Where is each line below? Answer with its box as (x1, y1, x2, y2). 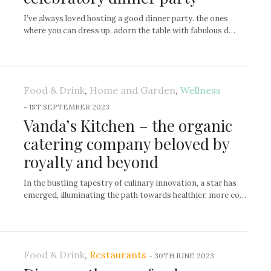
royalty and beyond (24, 151, 158, 173)
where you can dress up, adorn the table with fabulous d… (24, 25, 235, 36)
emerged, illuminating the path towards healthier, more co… (24, 190, 246, 201)
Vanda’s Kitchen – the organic (24, 115, 232, 137)
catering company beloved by (24, 133, 229, 155)
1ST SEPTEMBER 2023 (29, 102, 109, 112)
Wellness (180, 84, 221, 97)
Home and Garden (90, 84, 175, 97)
